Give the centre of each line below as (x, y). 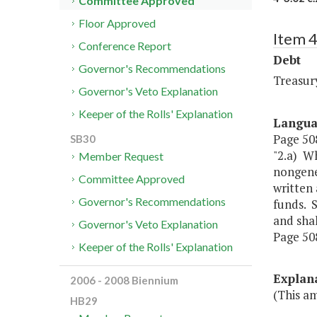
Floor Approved (117, 23)
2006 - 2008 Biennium (124, 281)
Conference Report (125, 46)
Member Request (121, 156)
